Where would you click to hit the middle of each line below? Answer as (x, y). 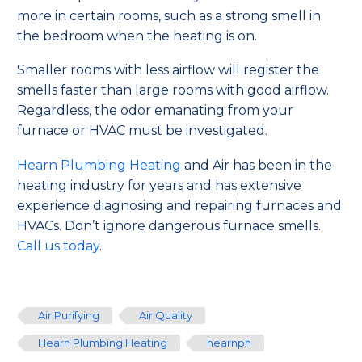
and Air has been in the (257, 165)
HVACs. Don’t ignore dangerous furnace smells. (169, 225)
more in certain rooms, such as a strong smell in (169, 15)
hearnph (229, 342)
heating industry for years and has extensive (159, 185)
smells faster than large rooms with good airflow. (173, 90)
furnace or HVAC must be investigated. (144, 131)
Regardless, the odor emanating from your (155, 111)
